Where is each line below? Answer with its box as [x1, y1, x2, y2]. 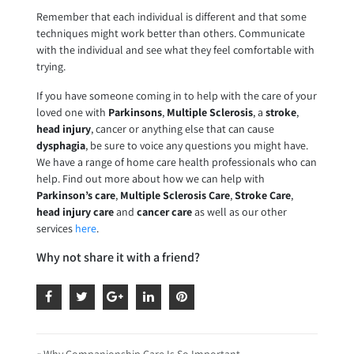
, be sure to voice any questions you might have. [85, 137, 308, 153]
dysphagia [36, 137, 85, 153]
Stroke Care [234, 187, 291, 202]
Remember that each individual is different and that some [36, 9, 307, 24]
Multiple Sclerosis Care [119, 187, 230, 202]
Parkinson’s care [36, 187, 115, 202]
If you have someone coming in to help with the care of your [36, 88, 317, 103]
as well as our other [191, 204, 287, 219]
